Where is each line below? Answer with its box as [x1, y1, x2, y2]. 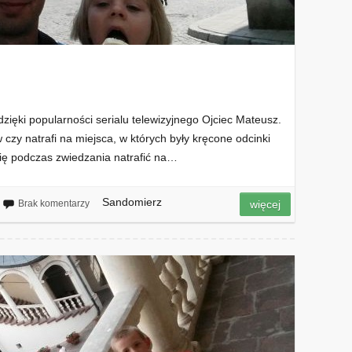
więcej [250, 197, 281, 211]
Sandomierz [101, 195, 162, 208]
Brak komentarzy [17, 197, 90, 209]
